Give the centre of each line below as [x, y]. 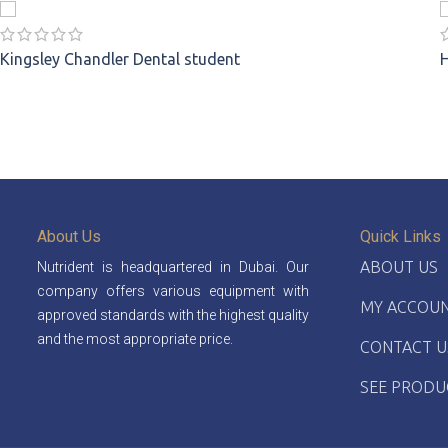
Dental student [187, 58]
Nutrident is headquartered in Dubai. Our [173, 266]
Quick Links [400, 236]
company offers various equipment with [173, 290]
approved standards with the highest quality [173, 314]
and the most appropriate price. [135, 338]
